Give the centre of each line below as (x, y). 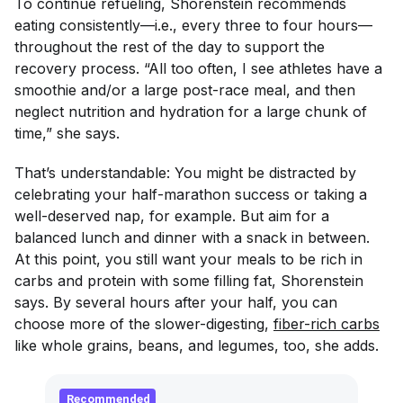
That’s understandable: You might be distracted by (185, 173)
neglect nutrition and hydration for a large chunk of (191, 112)
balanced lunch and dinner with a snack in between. (192, 237)
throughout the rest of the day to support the (170, 47)
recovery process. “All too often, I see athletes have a (198, 68)
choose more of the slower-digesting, (144, 324)
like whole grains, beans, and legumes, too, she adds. (197, 345)
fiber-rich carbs (327, 324)
